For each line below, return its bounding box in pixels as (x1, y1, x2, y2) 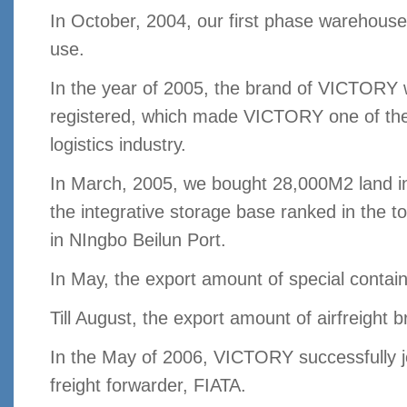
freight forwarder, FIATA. (50, 375, 246, 396)
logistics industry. (50, 134, 186, 155)
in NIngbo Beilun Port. (50, 230, 226, 251)
